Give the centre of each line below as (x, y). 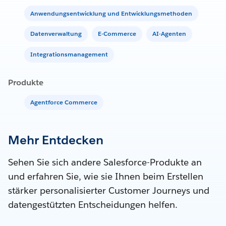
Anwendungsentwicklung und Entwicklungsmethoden (111, 13)
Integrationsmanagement (69, 54)
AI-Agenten (169, 34)
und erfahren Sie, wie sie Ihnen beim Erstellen (106, 177)
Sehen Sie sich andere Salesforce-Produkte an (105, 162)
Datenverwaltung (56, 34)
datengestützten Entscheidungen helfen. (93, 205)
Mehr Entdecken (56, 140)
